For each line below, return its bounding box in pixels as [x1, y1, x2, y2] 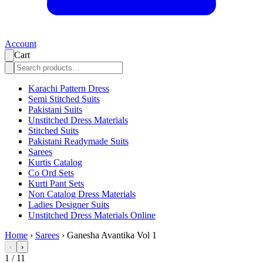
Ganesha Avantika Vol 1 [67, 230, 157, 241]
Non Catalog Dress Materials [28, 189, 136, 200]
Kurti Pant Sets [28, 178, 84, 189]
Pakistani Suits [28, 104, 82, 115]
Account [5, 39, 36, 49]
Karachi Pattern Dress [28, 83, 109, 94]
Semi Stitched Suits [28, 94, 100, 104]
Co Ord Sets [28, 168, 74, 178]
